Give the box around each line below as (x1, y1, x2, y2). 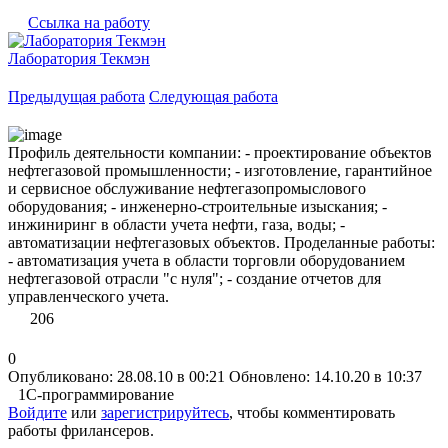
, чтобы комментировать (229, 403, 395, 421)
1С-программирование (18, 385, 174, 403)
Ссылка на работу (28, 13, 150, 31)
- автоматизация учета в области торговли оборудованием (8, 251, 405, 269)
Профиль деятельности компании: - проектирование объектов (8, 143, 432, 161)
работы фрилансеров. (8, 421, 154, 439)
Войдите (8, 403, 67, 421)
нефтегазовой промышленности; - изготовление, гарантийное (8, 161, 432, 179)
